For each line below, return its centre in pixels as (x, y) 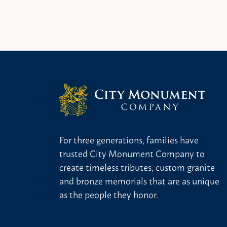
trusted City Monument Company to (132, 153)
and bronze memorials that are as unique (139, 181)
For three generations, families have (129, 140)
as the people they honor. (109, 194)
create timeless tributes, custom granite (137, 167)
